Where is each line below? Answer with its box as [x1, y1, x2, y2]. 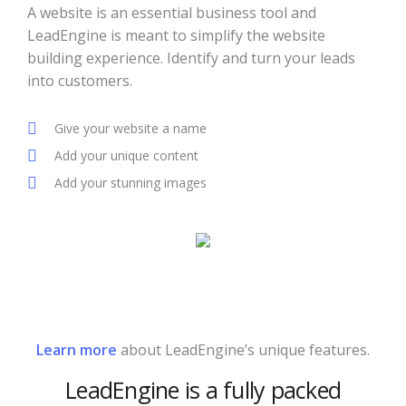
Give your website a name [54, 120, 207, 137]
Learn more [36, 340, 117, 360]
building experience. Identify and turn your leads [27, 48, 355, 68]
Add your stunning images [54, 174, 207, 191]
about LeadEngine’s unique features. [117, 340, 370, 360]
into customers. [27, 71, 132, 91]
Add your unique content [54, 147, 198, 164]
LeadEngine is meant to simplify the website [27, 25, 325, 45]
